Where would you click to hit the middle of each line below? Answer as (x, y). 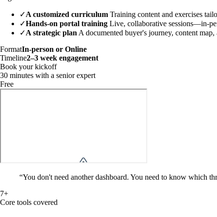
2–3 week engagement (62, 58)
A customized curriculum (67, 14)
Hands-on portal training (67, 23)
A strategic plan (51, 32)
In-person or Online (54, 49)
